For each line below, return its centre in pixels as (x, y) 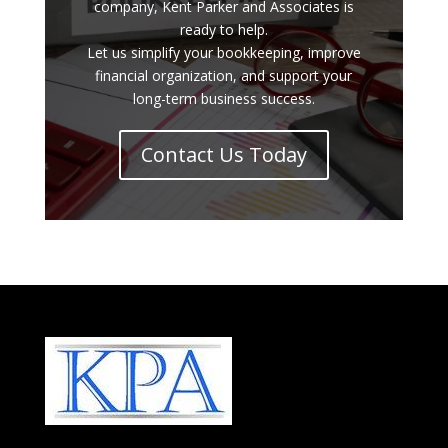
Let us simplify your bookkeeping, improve (223, 53)
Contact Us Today (223, 155)
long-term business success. (223, 99)
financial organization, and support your (224, 76)
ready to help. (223, 30)
